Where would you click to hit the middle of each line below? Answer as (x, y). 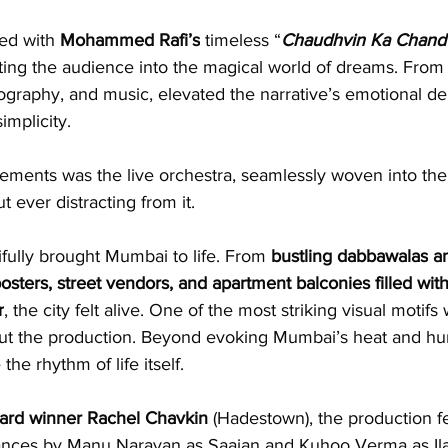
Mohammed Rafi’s (130, 40)
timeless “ (240, 40)
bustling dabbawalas (349, 256)
